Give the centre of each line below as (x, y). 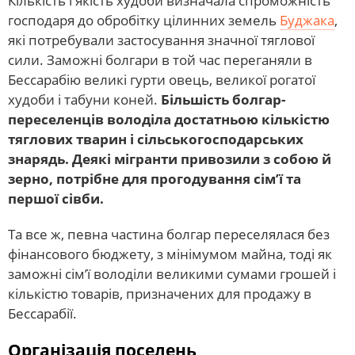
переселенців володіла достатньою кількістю (169, 120)
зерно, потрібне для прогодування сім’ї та (155, 179)
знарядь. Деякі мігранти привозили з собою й (170, 159)
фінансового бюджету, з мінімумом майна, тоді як (170, 254)
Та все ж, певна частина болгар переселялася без (169, 235)
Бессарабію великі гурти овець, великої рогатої (162, 80)
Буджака (307, 21)
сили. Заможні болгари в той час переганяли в (160, 60)
